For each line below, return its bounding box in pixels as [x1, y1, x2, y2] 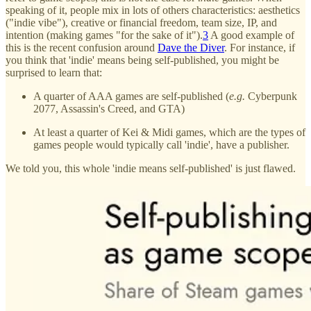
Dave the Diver [158, 42, 224, 54]
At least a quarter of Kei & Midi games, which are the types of [33, 126, 305, 139]
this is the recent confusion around [6, 42, 158, 54]
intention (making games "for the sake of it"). [6, 29, 203, 42]
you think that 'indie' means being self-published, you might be [6, 54, 279, 67]
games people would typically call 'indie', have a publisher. [33, 139, 289, 151]
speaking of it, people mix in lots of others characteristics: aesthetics [6, 4, 300, 17]
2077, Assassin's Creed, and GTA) [33, 103, 185, 115]
